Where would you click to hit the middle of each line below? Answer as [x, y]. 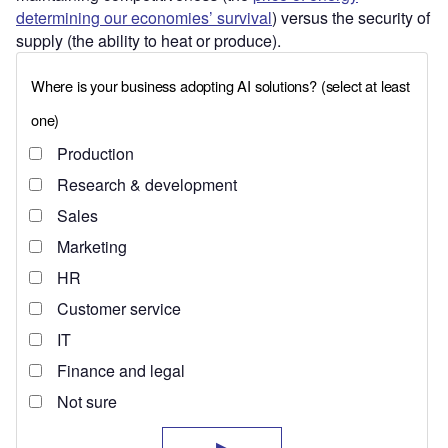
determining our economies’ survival [144, 18]
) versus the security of [351, 18]
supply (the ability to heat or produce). [148, 41]
